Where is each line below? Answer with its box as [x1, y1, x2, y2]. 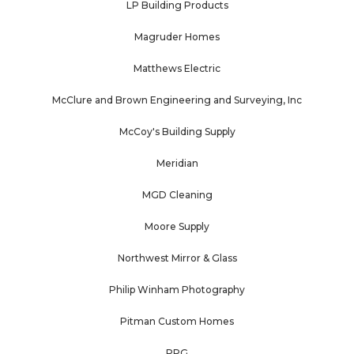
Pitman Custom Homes [120, 315, 234, 328]
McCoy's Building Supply [119, 126, 235, 138]
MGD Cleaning [141, 189, 213, 201]
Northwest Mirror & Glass [117, 252, 237, 265]
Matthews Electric [134, 62, 220, 75]
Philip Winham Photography [109, 284, 245, 296]
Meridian [156, 157, 198, 170]
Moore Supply [145, 220, 209, 233]
